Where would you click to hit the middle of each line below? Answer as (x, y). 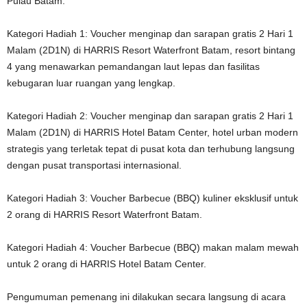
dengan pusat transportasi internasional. (94, 165)
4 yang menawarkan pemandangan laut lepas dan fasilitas (133, 66)
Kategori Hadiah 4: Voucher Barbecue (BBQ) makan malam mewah (153, 247)
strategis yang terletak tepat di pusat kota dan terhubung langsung (151, 148)
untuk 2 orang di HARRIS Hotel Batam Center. (107, 263)
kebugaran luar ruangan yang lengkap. (91, 83)
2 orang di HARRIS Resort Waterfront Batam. (105, 214)
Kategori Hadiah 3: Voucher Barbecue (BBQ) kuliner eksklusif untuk (152, 198)
